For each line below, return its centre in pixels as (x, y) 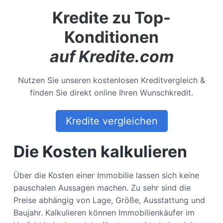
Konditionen (111, 37)
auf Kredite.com (111, 56)
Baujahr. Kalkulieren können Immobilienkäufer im (104, 212)
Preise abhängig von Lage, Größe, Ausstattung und (109, 200)
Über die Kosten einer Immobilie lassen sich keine (106, 175)
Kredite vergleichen (111, 121)
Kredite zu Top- (111, 17)
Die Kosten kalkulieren (100, 151)
